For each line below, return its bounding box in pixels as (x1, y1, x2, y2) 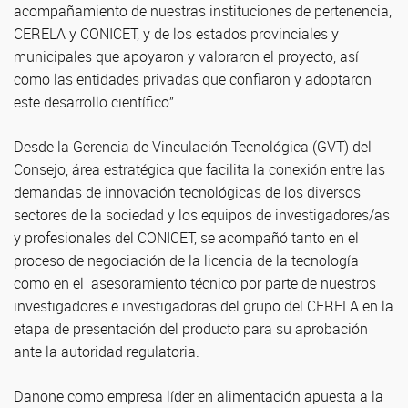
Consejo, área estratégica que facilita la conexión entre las (14, 159, 385, 179)
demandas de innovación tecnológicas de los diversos (14, 182, 361, 202)
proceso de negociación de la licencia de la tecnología (14, 250, 359, 270)
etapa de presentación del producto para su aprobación (14, 319, 368, 339)
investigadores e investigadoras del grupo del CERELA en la (14, 296, 393, 316)
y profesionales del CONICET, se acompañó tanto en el (14, 228, 359, 248)
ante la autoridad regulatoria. (14, 342, 199, 362)
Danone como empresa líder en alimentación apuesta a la (14, 386, 383, 406)
